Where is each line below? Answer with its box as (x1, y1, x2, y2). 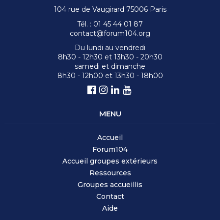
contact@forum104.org (70, 29, 150, 38)
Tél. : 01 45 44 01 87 (77, 20, 143, 29)
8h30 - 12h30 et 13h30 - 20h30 (57, 53, 163, 62)
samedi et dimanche (75, 62, 145, 71)
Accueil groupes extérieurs (62, 156, 158, 165)
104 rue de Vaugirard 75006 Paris (54, 5, 166, 14)
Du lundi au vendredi (75, 43, 145, 53)
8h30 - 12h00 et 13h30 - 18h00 (57, 71, 163, 81)
